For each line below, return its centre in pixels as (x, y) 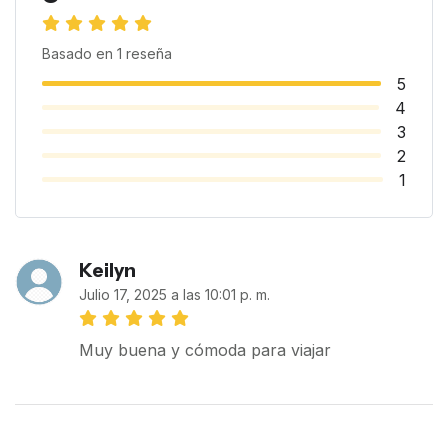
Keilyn (107, 270)
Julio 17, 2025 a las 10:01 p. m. (174, 295)
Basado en (79, 53)
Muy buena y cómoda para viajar (205, 350)
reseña (146, 53)
